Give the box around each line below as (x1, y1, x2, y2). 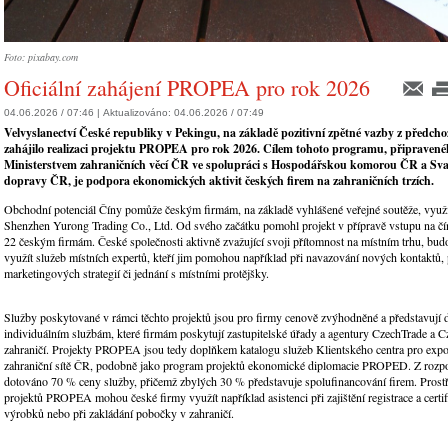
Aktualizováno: (103, 107, 174, 119)
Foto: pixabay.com (4, 50, 78, 64)
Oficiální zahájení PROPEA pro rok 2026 (4, 73, 370, 102)
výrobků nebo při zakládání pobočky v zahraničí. (4, 405, 234, 422)
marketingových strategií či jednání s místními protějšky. (4, 265, 269, 282)
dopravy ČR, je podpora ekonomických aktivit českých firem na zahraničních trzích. (4, 172, 434, 190)
